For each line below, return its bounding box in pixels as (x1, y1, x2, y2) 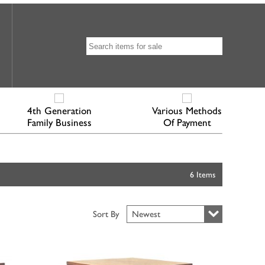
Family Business (27, 117, 92, 128)
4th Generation (27, 105, 92, 117)
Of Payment (163, 117, 211, 128)
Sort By (93, 208, 124, 219)
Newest (132, 208, 160, 219)
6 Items (190, 169, 215, 179)
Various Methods (152, 105, 222, 117)
